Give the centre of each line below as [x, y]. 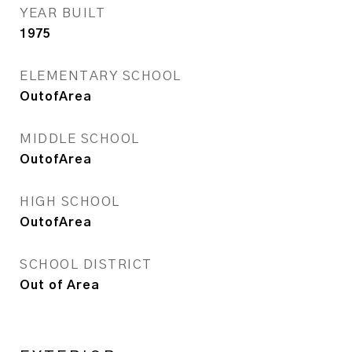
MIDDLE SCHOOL [80, 139]
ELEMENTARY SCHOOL [101, 76]
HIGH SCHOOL [70, 202]
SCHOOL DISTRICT [86, 264]
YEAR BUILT [62, 13]
